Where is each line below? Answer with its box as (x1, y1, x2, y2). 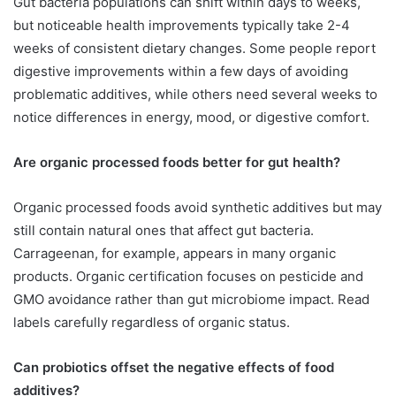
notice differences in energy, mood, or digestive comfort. (13, 109, 369, 126)
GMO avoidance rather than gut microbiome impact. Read (13, 291, 369, 308)
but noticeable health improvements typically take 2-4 (13, 17, 350, 34)
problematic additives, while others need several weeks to (13, 86, 377, 103)
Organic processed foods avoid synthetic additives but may (13, 199, 382, 217)
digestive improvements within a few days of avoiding (13, 63, 348, 80)
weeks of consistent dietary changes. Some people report (13, 40, 376, 57)
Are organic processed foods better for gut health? (13, 154, 340, 171)
